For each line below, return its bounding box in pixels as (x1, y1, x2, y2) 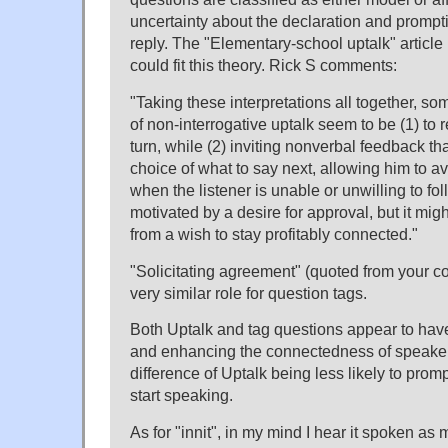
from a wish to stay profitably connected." (130, 224, 418, 243)
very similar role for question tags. (130, 283, 367, 302)
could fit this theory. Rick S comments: (130, 55, 397, 74)
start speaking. (130, 386, 233, 405)
